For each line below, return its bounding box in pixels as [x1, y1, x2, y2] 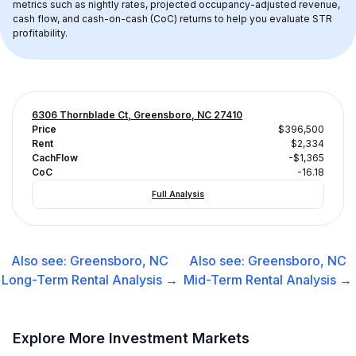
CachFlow [32, 152, 78, 164]
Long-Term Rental [2, 272, 110, 288]
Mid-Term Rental [184, 272, 284, 288]
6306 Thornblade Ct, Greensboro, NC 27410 [32, 109, 242, 121]
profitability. [13, 27, 68, 39]
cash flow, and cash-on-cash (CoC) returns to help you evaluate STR [13, 13, 335, 25]
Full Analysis [152, 189, 204, 199]
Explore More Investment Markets [13, 330, 250, 346]
